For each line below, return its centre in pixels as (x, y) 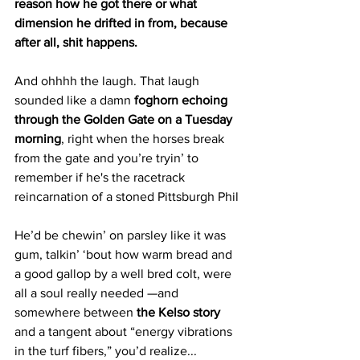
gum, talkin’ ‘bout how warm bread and (125, 254)
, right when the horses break (144, 139)
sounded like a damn (74, 100)
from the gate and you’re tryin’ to (108, 158)
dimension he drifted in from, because (123, 23)
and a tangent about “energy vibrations (125, 331)
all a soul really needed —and (98, 293)
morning (38, 139)
